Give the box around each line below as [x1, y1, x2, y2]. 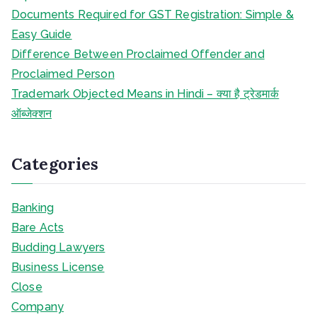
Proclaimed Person [11, 67, 115, 81]
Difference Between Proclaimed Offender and [11, 47, 265, 61]
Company [11, 300, 64, 313]
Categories [11, 154, 99, 174]
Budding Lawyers [11, 241, 105, 254]
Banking [11, 201, 54, 214]
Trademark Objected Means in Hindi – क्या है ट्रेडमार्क [11, 87, 279, 100]
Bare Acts [11, 221, 64, 234]
